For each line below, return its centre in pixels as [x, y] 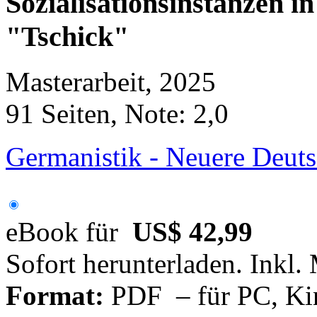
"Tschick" [67, 36]
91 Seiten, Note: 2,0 [117, 114]
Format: [55, 296]
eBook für [69, 232]
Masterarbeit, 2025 [111, 82]
